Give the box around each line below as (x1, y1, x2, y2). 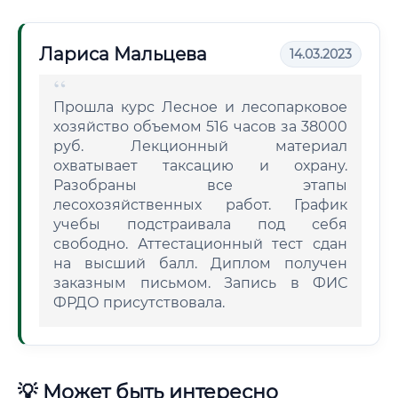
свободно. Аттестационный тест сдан (53, 235, 347, 252)
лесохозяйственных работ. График (53, 196, 347, 213)
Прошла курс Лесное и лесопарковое (53, 99, 347, 115)
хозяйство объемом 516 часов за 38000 (53, 118, 347, 135)
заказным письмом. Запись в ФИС (53, 275, 347, 291)
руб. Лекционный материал (53, 138, 347, 155)
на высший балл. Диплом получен (53, 255, 347, 272)
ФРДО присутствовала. (53, 294, 225, 311)
